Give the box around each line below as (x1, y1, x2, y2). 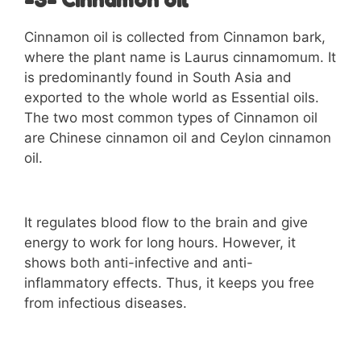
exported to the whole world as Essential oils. (24, 89, 319, 106)
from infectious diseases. (24, 294, 187, 311)
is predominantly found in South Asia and (24, 69, 292, 86)
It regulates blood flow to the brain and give (24, 214, 308, 230)
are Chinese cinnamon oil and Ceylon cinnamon (24, 130, 331, 147)
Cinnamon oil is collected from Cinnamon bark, (24, 29, 326, 46)
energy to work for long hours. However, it (24, 234, 296, 251)
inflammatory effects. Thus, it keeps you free (24, 274, 314, 291)
